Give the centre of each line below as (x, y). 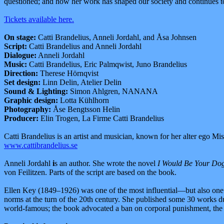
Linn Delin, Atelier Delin (81, 82)
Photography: (27, 109)
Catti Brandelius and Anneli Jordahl (84, 46)
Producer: (21, 118)
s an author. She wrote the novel (106, 163)
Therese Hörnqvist (68, 73)
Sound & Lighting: (36, 91)
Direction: (21, 73)
